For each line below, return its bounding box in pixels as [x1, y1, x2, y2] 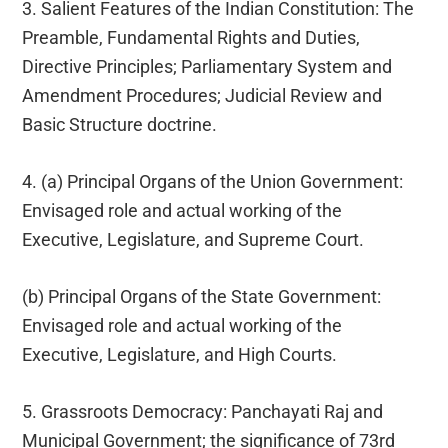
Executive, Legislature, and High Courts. [22, 343, 338, 365]
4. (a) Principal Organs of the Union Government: [22, 170, 404, 192]
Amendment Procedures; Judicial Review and [22, 84, 383, 106]
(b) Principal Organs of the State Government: [22, 285, 382, 307]
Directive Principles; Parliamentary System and [22, 55, 393, 77]
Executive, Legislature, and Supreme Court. [22, 228, 365, 250]
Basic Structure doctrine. [22, 113, 218, 135]
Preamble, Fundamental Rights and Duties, [22, 26, 361, 48]
